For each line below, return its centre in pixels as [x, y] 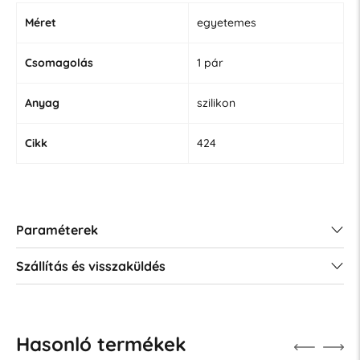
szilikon [216, 102]
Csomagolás [59, 62]
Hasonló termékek [101, 344]
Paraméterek [57, 229]
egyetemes [226, 22]
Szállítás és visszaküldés [90, 266]
